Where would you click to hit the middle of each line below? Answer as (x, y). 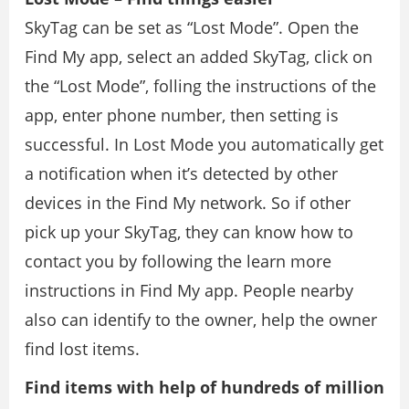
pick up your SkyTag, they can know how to (189, 232)
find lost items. (82, 349)
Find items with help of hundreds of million (204, 387)
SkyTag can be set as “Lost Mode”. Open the (192, 27)
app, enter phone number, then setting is (182, 115)
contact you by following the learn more (178, 261)
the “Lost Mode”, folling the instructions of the (200, 86)
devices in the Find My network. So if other (188, 203)
